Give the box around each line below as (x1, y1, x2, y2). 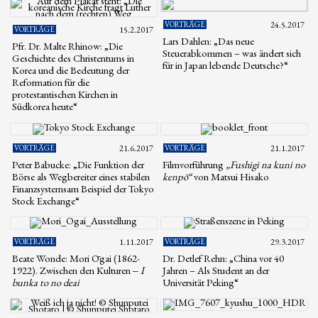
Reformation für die (12, 75, 89, 89)
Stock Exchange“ (12, 193, 79, 207)
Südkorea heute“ (12, 99, 77, 114)
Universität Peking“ (163, 275, 239, 289)
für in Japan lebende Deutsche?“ (163, 58, 289, 72)
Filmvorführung (163, 157, 226, 171)
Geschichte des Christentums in (12, 51, 134, 65)
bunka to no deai (12, 275, 79, 289)
